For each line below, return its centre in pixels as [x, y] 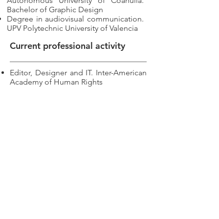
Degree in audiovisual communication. [75, 19]
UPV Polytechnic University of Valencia [72, 28]
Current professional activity [67, 46]
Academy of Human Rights [56, 82]
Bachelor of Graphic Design [55, 10]
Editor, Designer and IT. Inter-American [78, 73]
